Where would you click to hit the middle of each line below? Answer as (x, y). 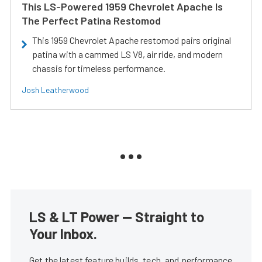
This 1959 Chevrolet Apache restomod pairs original (132, 40)
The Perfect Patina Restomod (91, 20)
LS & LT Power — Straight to (117, 217)
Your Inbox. (63, 234)
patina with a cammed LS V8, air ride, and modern (127, 54)
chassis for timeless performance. (99, 68)
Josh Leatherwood (55, 90)
